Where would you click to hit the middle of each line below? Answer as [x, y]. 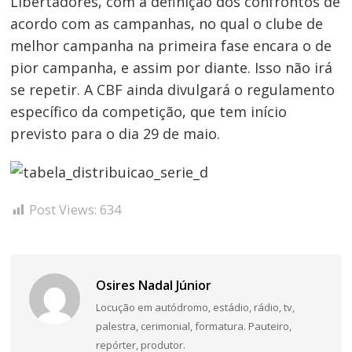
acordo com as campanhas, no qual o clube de [167, 23]
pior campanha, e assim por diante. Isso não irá [172, 67]
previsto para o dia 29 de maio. [115, 133]
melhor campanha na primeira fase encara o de [171, 45]
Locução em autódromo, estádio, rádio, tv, [195, 308]
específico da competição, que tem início [149, 111]
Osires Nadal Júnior [153, 286]
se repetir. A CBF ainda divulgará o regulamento [173, 89]
